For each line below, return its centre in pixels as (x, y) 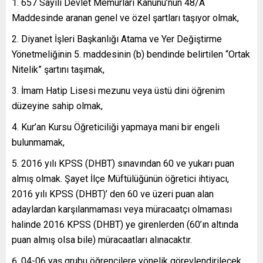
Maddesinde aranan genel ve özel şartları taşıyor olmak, (125, 18)
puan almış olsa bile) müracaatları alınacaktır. (102, 240)
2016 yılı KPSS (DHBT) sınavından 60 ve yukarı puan (128, 163)
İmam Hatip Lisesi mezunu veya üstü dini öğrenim (123, 90)
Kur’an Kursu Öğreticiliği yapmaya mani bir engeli (120, 127)
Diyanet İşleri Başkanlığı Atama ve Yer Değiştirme (122, 39)
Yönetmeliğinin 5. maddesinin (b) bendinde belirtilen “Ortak (131, 54)
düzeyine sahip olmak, (57, 106)
